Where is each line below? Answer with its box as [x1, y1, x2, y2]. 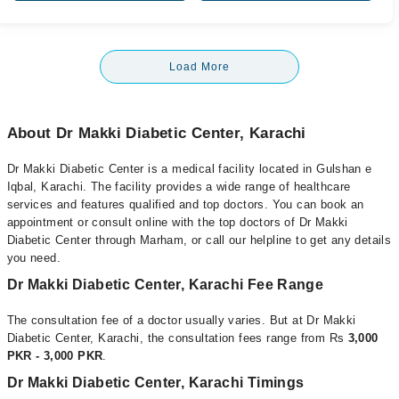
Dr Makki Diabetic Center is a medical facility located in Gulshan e [6, 162, 372, 175]
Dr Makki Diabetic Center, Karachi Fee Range [6, 277, 324, 292]
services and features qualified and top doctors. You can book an [6, 198, 364, 211]
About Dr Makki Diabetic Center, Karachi [6, 125, 306, 142]
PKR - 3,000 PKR [6, 349, 103, 362]
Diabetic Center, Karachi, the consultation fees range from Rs [6, 331, 348, 345]
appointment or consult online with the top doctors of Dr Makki [6, 216, 348, 229]
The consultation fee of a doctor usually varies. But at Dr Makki [6, 313, 356, 327]
